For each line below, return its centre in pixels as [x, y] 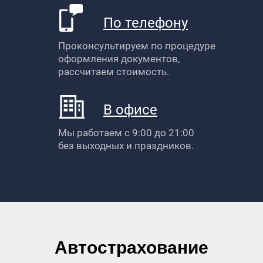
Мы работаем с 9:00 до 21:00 [126, 133]
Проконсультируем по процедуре [137, 46]
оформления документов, [119, 59]
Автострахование [131, 247]
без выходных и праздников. [126, 146]
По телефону [146, 23]
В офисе [130, 110]
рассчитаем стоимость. [114, 72]
